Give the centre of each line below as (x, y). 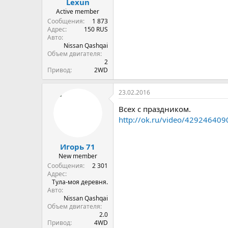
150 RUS (96, 29)
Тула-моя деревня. (80, 182)
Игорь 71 (78, 146)
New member (78, 156)
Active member (78, 11)
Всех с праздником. (155, 109)
